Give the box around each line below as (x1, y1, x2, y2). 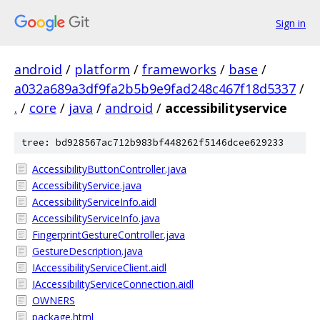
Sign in (276, 16, 306, 30)
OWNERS (32, 294, 75, 307)
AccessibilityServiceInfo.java (32, 211, 160, 225)
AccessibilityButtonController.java (32, 162, 186, 176)
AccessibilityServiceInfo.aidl (32, 195, 156, 209)
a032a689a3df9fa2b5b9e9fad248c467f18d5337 (14, 80, 296, 97)
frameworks (142, 61, 216, 78)
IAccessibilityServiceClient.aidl (32, 261, 166, 274)
